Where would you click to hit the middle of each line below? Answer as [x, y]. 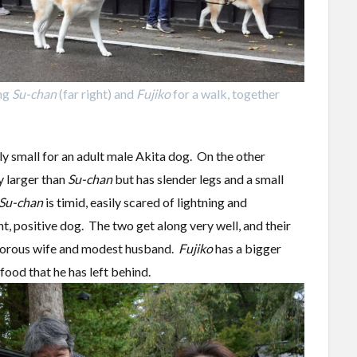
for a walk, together [225, 93]
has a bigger [247, 248]
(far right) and [96, 93]
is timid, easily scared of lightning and [145, 202]
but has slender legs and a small [198, 178]
